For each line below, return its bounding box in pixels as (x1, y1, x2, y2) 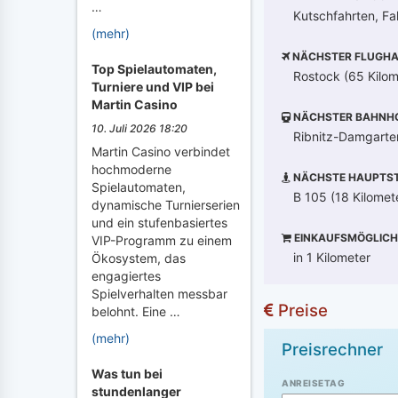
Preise (274, 299, 328, 321)
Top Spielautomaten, (92, 61, 217, 76)
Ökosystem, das (92, 251, 186, 266)
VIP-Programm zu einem (92, 233, 232, 248)
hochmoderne (92, 162, 171, 177)
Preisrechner (282, 338, 383, 360)
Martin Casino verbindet (92, 144, 230, 159)
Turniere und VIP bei (92, 79, 214, 94)
